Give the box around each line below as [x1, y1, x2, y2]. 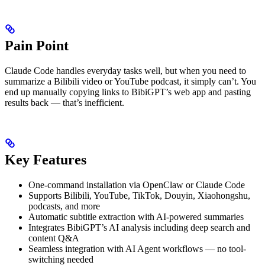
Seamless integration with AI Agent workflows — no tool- [28, 244, 246, 254]
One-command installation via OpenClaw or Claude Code [28, 180, 245, 190]
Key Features [5, 152, 86, 168]
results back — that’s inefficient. [5, 98, 124, 108]
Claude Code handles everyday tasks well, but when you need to [5, 66, 246, 76]
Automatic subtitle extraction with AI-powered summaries [28, 212, 244, 222]
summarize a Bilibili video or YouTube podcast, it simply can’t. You [5, 76, 256, 87]
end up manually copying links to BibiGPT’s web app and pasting [5, 87, 251, 98]
